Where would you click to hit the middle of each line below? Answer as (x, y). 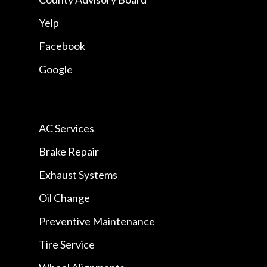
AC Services (66, 128)
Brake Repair (69, 151)
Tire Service (66, 244)
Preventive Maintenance (97, 221)
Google (55, 69)
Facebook (62, 46)
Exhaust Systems (78, 174)
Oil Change (64, 198)
